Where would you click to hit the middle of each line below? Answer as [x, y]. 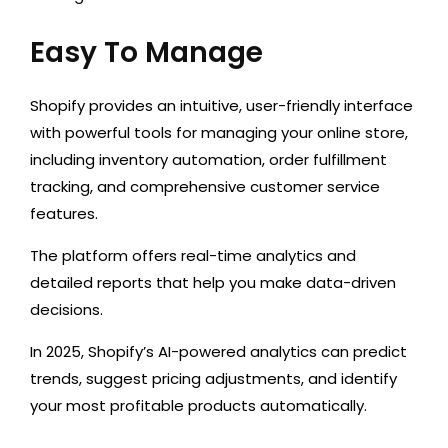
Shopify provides [93, 106]
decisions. [66, 310]
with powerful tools [103, 133]
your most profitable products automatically [197, 406]
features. [64, 214]
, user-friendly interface [326, 106]
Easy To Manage [146, 53]
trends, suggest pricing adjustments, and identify [213, 379]
